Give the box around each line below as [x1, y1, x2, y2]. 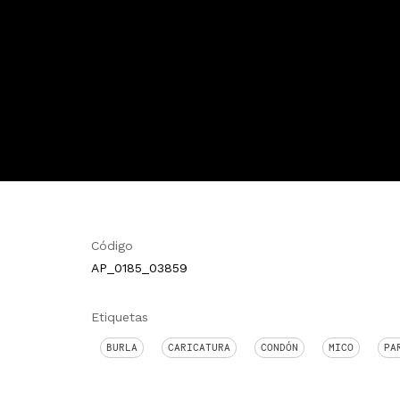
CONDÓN [261, 341, 298, 354]
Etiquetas [91, 310, 148, 324]
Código [91, 238, 133, 253]
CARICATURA [168, 341, 230, 354]
